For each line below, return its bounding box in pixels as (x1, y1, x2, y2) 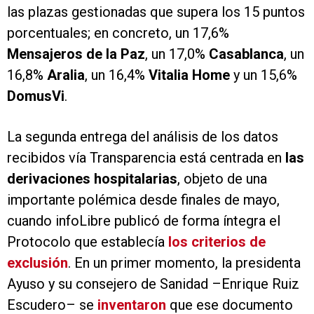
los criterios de (168, 233, 266, 251)
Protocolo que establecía (7, 233, 168, 251)
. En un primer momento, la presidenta (68, 254, 301, 272)
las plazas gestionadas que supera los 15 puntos (7, 4, 305, 21)
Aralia (47, 67, 85, 84)
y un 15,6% (230, 67, 297, 84)
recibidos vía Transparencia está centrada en (7, 149, 285, 167)
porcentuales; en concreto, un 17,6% (7, 25, 229, 42)
